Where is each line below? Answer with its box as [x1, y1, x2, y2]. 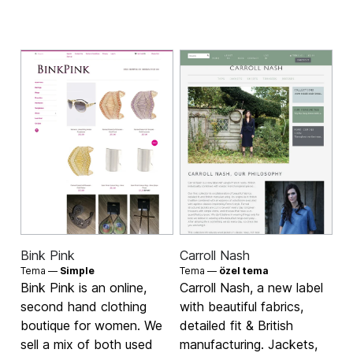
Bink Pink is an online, [20, 279, 147, 295]
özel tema [219, 264, 269, 277]
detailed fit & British [180, 317, 293, 333]
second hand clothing [20, 298, 147, 314]
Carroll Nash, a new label [180, 279, 323, 295]
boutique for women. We [20, 317, 163, 333]
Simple [60, 264, 95, 277]
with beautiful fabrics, [180, 298, 303, 314]
